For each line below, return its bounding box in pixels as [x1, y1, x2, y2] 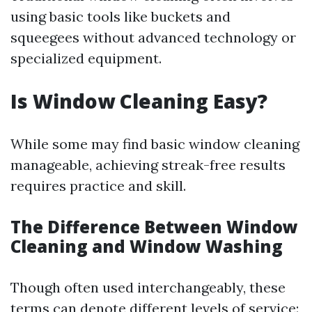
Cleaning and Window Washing [10, 235, 283, 258]
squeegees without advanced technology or [10, 29, 296, 47]
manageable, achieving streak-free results [10, 156, 286, 174]
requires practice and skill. [10, 177, 186, 195]
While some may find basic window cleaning [10, 135, 299, 153]
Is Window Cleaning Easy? [10, 88, 267, 115]
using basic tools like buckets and [10, 8, 231, 26]
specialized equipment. [10, 49, 162, 68]
